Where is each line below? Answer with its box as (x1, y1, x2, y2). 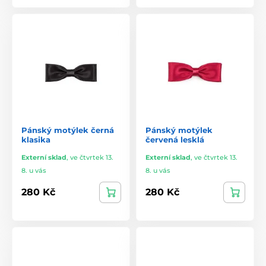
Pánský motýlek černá (21, 125, 114, 135)
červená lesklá (145, 134, 204, 144)
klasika (21, 134, 50, 144)
